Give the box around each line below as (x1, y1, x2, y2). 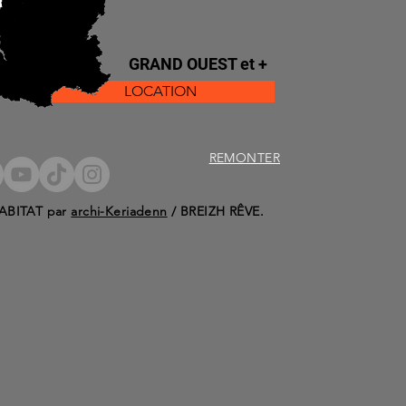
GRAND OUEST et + (129, 54, 268, 73)
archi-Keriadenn (71, 203, 168, 219)
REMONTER (208, 150, 281, 166)
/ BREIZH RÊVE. (167, 203, 264, 219)
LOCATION (123, 82, 197, 100)
